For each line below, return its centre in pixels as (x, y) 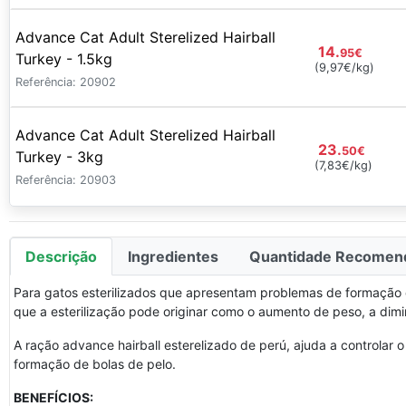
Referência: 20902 (66, 82)
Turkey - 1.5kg (64, 59)
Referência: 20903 (66, 180)
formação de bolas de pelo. (95, 364)
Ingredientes (173, 256)
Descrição (61, 256)
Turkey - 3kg (59, 157)
